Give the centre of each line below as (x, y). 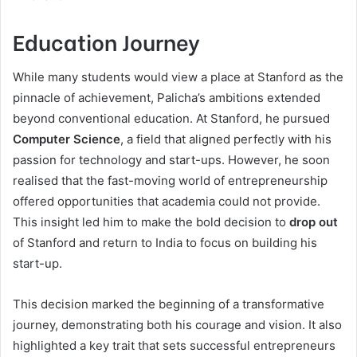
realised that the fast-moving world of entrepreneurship (170, 180)
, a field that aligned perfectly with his (226, 139)
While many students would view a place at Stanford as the (178, 76)
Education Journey (106, 41)
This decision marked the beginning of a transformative (169, 304)
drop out (314, 222)
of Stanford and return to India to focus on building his (165, 242)
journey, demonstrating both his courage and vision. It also (177, 324)
